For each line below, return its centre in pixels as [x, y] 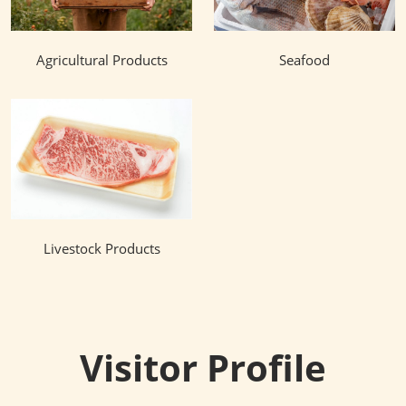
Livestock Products [101, 249]
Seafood [304, 60]
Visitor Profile [203, 368]
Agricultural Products [101, 60]
